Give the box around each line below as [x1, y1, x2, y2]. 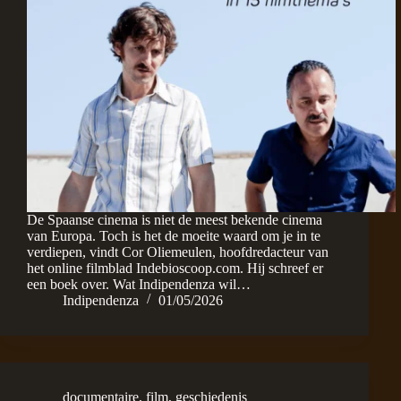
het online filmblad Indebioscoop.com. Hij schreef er [27, 260, 323, 276]
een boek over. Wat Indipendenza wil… [27, 276, 251, 292]
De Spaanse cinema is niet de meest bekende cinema [27, 211, 322, 227]
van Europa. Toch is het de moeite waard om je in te [27, 227, 320, 243]
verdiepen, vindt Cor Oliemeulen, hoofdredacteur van [27, 243, 328, 260]
